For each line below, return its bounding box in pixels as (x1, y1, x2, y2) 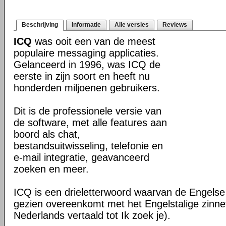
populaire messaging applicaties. (14, 47, 159, 59)
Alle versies (115, 21, 149, 28)
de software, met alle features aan (14, 117, 167, 128)
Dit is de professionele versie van (14, 105, 161, 117)
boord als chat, (14, 129, 80, 140)
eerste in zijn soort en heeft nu (14, 71, 150, 82)
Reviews (162, 21, 187, 28)
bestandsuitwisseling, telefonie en (14, 140, 163, 151)
